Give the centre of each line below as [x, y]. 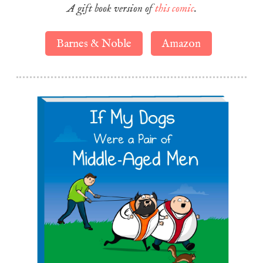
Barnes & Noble [94, 43]
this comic [174, 9]
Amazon [182, 43]
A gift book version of [111, 9]
